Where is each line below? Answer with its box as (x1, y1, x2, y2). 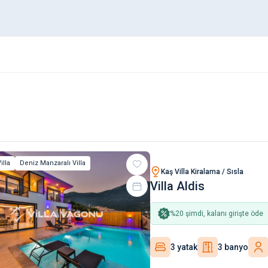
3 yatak (170, 242, 197, 252)
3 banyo (218, 242, 248, 252)
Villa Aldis (150, 179, 205, 194)
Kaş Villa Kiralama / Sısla (161, 167, 243, 176)
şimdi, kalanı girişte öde (184, 209, 263, 218)
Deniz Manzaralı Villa (20, 159, 86, 167)
